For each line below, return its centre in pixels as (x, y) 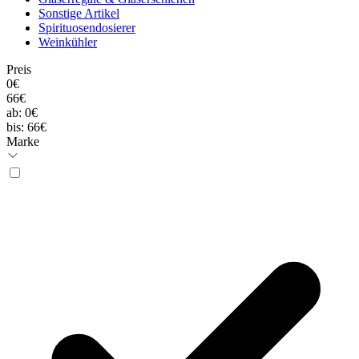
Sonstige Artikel (79, 14)
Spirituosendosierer (87, 28)
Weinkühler (68, 42)
